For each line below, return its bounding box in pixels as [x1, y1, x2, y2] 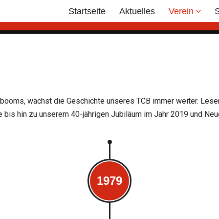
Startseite [68, 6, 106, 16]
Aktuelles [119, 6, 155, 16]
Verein [169, 6, 194, 16]
